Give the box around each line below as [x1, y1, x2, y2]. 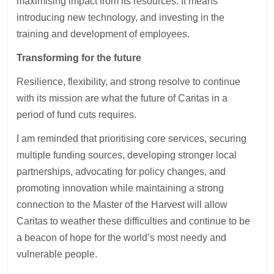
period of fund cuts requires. [17, 109, 139, 120]
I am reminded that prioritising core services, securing [17, 133, 247, 144]
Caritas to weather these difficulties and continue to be [17, 215, 251, 226]
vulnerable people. [17, 248, 100, 259]
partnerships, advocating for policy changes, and [17, 166, 226, 177]
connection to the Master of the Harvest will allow [17, 199, 228, 210]
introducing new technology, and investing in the [17, 12, 225, 23]
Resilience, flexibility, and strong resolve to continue [17, 76, 241, 87]
